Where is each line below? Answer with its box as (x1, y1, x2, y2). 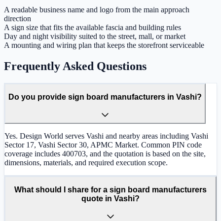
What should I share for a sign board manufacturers (14, 185, 207, 194)
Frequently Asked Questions (4, 60, 147, 73)
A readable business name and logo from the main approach (4, 5, 189, 14)
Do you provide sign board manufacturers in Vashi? (8, 92, 202, 101)
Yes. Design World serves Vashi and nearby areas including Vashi (4, 132, 208, 141)
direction (4, 14, 31, 23)
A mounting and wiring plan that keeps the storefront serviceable (4, 41, 204, 50)
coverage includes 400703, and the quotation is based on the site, (4, 149, 206, 158)
